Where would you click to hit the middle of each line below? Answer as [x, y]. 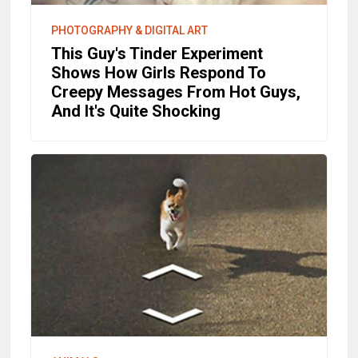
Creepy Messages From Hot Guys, [176, 91]
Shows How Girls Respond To [159, 72]
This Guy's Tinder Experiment [157, 53]
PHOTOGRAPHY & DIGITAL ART [130, 30]
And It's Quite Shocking [136, 111]
